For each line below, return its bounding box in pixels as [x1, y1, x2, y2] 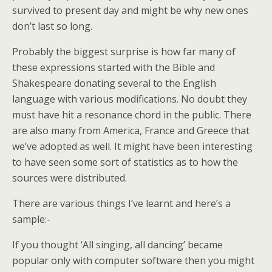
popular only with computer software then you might [12, 254, 254, 267]
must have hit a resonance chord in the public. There [12, 108, 251, 121]
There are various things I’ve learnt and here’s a [12, 197, 231, 210]
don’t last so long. [12, 19, 92, 33]
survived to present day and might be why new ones [12, 4, 248, 17]
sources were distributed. [12, 171, 127, 185]
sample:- [12, 212, 50, 226]
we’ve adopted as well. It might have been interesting [12, 140, 253, 153]
